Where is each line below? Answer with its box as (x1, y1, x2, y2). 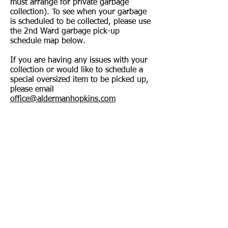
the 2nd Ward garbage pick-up (10, 27, 120, 36)
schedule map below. (10, 37, 85, 45)
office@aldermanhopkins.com (10, 95, 116, 103)
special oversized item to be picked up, (10, 76, 149, 84)
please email (10, 85, 54, 94)
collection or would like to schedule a (10, 66, 143, 74)
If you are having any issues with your (10, 56, 148, 65)
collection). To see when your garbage (10, 8, 147, 16)
